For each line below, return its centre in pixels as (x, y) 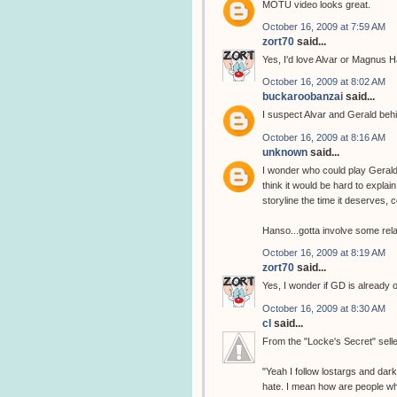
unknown (285, 152)
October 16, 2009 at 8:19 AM (324, 253)
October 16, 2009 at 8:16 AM (324, 137)
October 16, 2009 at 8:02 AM (324, 82)
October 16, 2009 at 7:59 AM (324, 27)
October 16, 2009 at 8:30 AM (324, 308)
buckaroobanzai (303, 97)
